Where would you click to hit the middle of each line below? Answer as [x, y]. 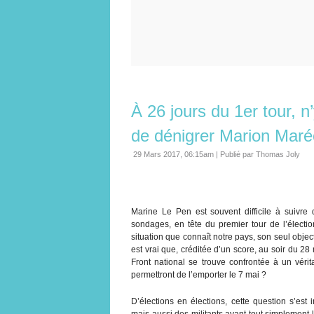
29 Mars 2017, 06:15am [173, 154]
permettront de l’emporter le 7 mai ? [199, 274]
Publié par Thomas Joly [260, 154]
